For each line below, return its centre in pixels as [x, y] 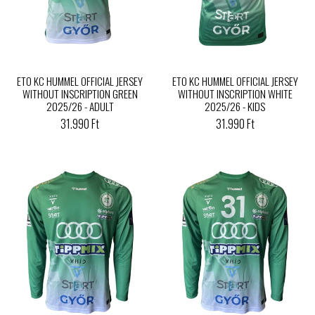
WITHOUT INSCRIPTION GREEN [80, 94]
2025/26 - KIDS [235, 107]
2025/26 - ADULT [80, 107]
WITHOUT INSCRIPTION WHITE [235, 94]
